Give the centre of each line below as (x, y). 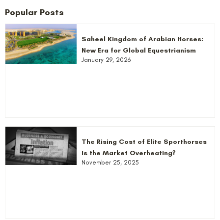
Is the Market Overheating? (128, 153)
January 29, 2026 (106, 60)
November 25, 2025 (110, 162)
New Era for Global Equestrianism (138, 51)
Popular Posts (34, 13)
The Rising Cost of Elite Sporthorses (144, 141)
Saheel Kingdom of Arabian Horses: (142, 39)
